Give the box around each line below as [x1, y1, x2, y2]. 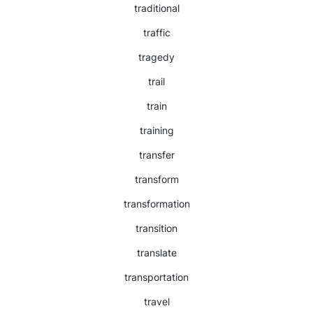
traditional [133, 2, 180, 14]
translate [136, 247, 177, 259]
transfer [138, 149, 175, 161]
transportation [124, 271, 189, 283]
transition [136, 222, 177, 234]
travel [143, 296, 170, 307]
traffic [143, 27, 170, 38]
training [139, 124, 174, 136]
